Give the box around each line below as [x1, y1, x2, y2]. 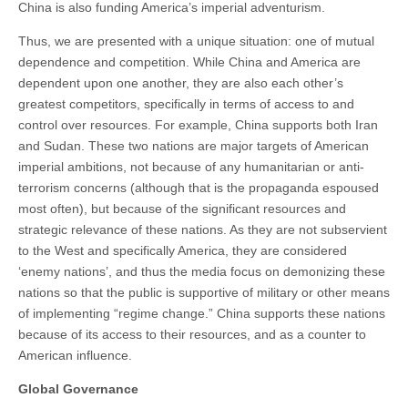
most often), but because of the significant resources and [18, 200, 346, 216]
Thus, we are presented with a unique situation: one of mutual [18, 33, 374, 48]
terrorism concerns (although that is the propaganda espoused [18, 179, 379, 195]
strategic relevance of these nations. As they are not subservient [18, 221, 387, 237]
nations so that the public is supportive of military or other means [18, 284, 390, 300]
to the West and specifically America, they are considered [18, 242, 347, 258]
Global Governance [18, 381, 138, 396]
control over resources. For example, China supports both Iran [18, 117, 378, 132]
